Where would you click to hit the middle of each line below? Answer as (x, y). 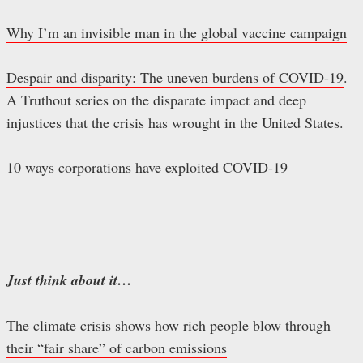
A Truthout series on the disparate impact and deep (156, 100)
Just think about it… (69, 280)
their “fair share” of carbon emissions (117, 348)
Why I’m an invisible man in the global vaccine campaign (177, 33)
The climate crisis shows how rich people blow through (169, 325)
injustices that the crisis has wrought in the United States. (175, 123)
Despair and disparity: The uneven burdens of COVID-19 (175, 77)
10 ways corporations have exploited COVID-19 (147, 167)
